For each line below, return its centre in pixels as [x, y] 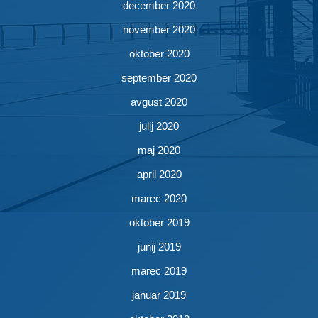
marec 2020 [159, 198]
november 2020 [159, 29]
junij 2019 [159, 247]
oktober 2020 [159, 54]
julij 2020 [159, 126]
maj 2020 [159, 150]
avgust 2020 [159, 102]
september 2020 [159, 78]
